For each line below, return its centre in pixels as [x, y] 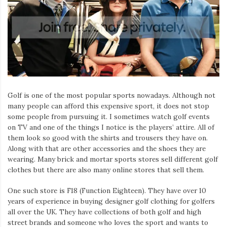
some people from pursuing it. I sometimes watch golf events [109, 116]
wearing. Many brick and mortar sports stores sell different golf [113, 159]
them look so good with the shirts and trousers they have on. [108, 138]
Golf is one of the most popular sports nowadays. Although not [111, 95]
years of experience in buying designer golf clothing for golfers [111, 201]
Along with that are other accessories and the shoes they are [107, 148]
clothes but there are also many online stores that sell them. [106, 169]
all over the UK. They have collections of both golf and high [104, 212]
